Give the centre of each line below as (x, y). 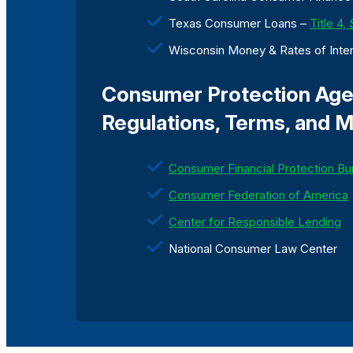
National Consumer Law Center (253, 249)
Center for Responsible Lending (255, 222)
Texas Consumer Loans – (239, 24)
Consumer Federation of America (258, 195)
